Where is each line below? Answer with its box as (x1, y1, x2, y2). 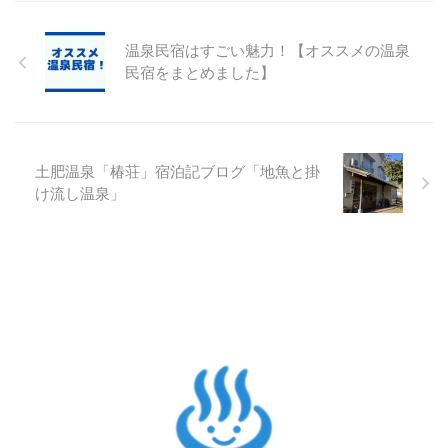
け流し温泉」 (35, 185, 125, 202)
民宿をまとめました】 (125, 64, 275, 81)
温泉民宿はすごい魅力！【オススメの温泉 (125, 42, 410, 59)
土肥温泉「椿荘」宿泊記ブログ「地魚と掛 (35, 163, 320, 180)
